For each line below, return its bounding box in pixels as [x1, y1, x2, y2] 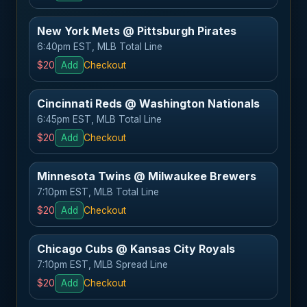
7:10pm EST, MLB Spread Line [37, 258, 169, 270]
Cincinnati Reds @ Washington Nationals [37, 96, 260, 110]
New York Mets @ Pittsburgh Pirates [37, 23, 237, 38]
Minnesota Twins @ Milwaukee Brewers [37, 169, 257, 183]
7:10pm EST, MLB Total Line [37, 186, 160, 197]
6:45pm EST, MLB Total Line [37, 113, 162, 125]
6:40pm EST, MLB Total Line [37, 40, 163, 52]
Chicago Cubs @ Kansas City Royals [37, 241, 236, 256]
